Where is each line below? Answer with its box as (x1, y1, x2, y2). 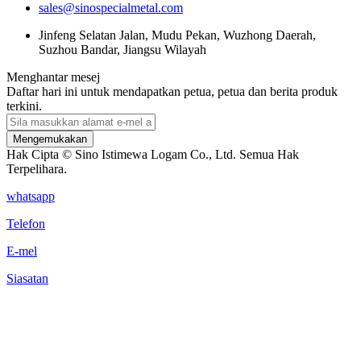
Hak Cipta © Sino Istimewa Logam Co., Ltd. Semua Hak (6, 147, 299, 161)
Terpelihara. (6, 161, 67, 176)
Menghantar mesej (6, 69, 100, 84)
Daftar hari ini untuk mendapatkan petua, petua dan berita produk (6, 84, 338, 98)
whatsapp (6, 189, 55, 203)
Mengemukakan (13, 132, 87, 145)
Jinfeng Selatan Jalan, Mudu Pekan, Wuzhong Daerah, (39, 27, 316, 42)
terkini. (6, 98, 42, 113)
